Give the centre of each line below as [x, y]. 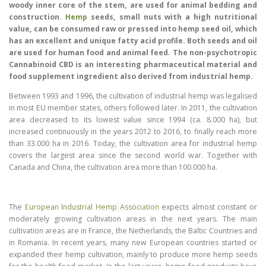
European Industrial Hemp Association [92, 207]
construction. [37, 17]
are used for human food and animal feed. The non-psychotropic [133, 53]
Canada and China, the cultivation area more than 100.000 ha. [113, 167]
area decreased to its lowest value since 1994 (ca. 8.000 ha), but [133, 120]
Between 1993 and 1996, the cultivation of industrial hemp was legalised [133, 96]
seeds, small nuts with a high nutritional [172, 17]
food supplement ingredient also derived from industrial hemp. [131, 77]
